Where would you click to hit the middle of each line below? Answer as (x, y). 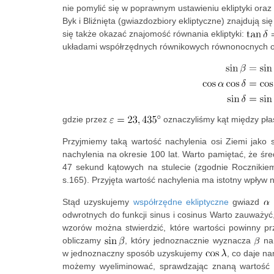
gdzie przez (86, 120)
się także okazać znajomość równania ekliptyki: (154, 34)
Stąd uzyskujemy (98, 202)
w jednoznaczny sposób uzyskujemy (134, 254)
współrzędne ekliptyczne (181, 202)
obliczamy (83, 241)
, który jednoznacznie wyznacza (189, 241)
